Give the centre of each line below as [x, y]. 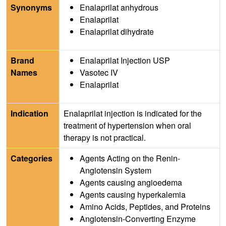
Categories [32, 158]
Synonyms [31, 8]
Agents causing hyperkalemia [133, 195]
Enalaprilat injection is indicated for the [133, 114]
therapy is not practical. [105, 138]
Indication [30, 114]
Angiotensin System [116, 171]
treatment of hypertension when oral [127, 126]
